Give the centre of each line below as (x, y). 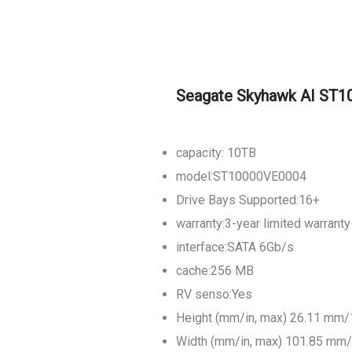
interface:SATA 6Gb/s (241, 247)
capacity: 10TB (216, 153)
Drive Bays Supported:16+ (248, 200)
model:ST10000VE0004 (241, 176)
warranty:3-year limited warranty (263, 224)
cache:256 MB (215, 271)
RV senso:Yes (220, 294)
